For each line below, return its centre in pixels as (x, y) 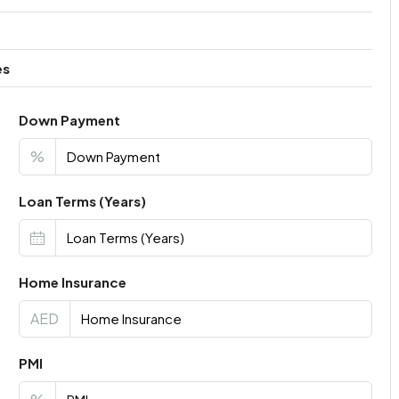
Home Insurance (72, 281)
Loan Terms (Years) (82, 200)
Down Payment (69, 119)
